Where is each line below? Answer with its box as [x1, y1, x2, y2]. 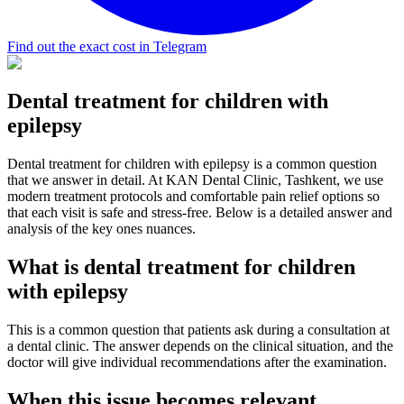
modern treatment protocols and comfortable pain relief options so [7, 188, 380, 205]
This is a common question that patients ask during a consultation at [7, 322, 390, 338]
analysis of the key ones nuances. [7, 221, 196, 237]
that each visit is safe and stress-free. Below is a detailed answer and [7, 205, 392, 221]
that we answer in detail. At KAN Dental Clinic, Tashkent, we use [7, 172, 383, 188]
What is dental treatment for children [7, 255, 355, 280]
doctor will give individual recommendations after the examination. [7, 354, 387, 371]
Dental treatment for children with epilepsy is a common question [7, 156, 377, 172]
